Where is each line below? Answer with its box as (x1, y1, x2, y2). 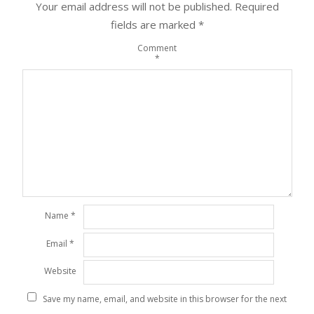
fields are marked (110, 18, 198, 32)
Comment (137, 41, 177, 54)
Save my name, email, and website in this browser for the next (43, 292, 287, 305)
